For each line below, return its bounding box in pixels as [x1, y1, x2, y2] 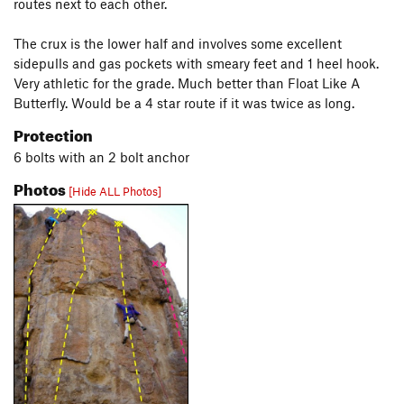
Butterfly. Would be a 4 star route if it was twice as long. [14, 95, 354, 111]
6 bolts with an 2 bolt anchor [14, 149, 189, 165]
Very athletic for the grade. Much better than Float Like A [14, 75, 360, 91]
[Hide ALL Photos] [69, 184, 161, 198]
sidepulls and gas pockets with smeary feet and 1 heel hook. [14, 55, 379, 71]
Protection [14, 121, 93, 145]
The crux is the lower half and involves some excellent [14, 35, 342, 51]
